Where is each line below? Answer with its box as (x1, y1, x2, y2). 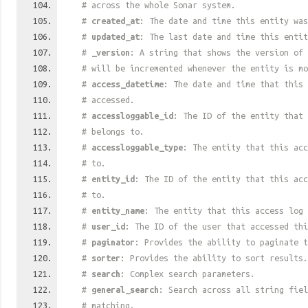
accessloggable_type (91, 142, 183, 152)
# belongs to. (82, 126, 144, 136)
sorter (91, 253, 120, 263)
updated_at (91, 32, 140, 41)
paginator (91, 237, 135, 247)
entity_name (91, 206, 144, 215)
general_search (91, 285, 159, 294)
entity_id (91, 174, 135, 184)
